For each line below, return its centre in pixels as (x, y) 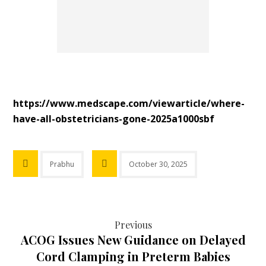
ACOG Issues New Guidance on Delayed (133, 240)
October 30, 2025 (159, 164)
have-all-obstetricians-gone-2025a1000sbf (114, 119)
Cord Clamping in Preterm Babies (133, 256)
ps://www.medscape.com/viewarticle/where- (137, 103)
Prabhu (62, 164)
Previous (133, 225)
